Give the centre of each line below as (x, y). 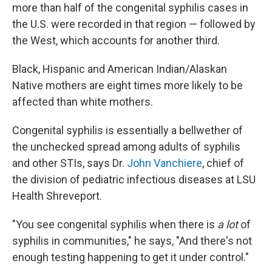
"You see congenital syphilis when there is (115, 224)
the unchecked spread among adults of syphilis (126, 147)
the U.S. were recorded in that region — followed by (134, 24)
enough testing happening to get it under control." (131, 257)
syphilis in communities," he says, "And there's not (132, 241)
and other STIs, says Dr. (70, 163)
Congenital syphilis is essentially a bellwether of (127, 130)
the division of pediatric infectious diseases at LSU (134, 179)
